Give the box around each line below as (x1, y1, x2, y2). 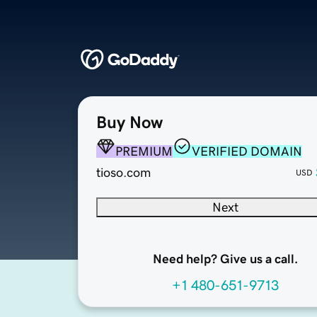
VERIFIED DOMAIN (192, 145, 302, 158)
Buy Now (96, 114, 163, 132)
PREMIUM (115, 145, 173, 158)
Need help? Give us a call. (152, 253, 298, 266)
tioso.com (96, 166, 151, 180)
